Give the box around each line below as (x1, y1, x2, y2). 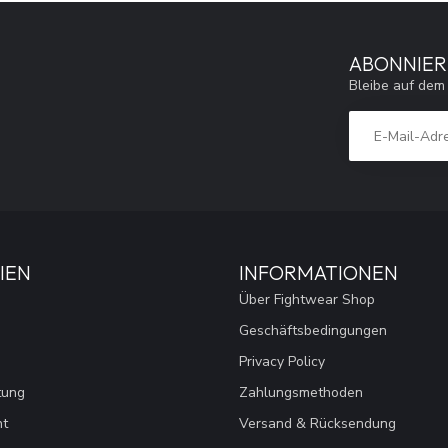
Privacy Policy (239, 352, 325, 372)
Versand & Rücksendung (239, 414, 396, 434)
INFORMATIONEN (239, 260, 398, 286)
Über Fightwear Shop (239, 290, 375, 310)
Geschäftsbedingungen (239, 321, 387, 341)
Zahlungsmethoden (239, 383, 363, 403)
